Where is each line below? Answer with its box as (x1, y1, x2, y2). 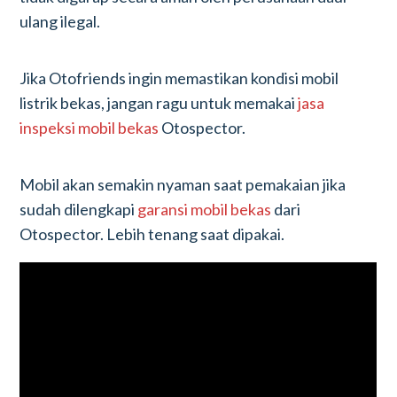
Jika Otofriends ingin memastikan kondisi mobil (19, 68, 339, 88)
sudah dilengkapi (19, 199, 138, 219)
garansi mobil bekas (137, 199, 272, 219)
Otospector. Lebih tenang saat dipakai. (19, 224, 285, 244)
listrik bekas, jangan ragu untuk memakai (19, 93, 299, 113)
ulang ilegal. (19, 12, 101, 31)
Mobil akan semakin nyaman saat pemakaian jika (19, 175, 346, 194)
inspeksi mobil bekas (19, 118, 162, 137)
